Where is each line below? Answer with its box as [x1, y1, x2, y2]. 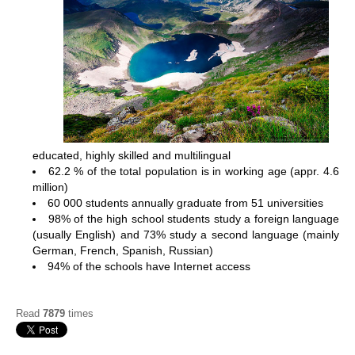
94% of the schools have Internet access [48, 259, 250, 273]
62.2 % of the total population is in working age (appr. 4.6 [48, 164, 340, 177]
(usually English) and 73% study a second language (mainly [32, 227, 339, 241]
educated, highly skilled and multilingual [32, 148, 231, 162]
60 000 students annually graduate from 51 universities [48, 196, 323, 209]
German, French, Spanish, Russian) [32, 243, 213, 257]
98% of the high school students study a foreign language [48, 212, 339, 225]
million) [32, 180, 68, 193]
